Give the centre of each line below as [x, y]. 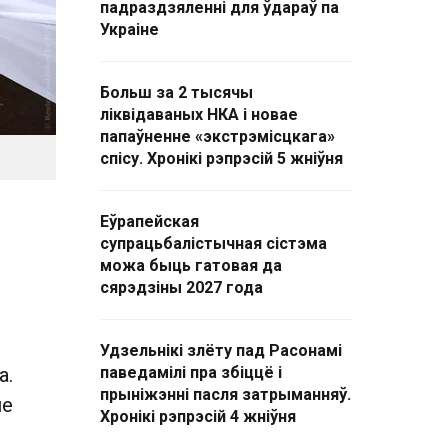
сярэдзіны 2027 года [181, 287]
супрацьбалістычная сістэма [213, 243]
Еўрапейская [149, 221]
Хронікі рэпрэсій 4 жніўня [198, 416]
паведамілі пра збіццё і [191, 372]
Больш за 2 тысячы [176, 92]
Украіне [129, 29]
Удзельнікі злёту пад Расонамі [221, 350]
